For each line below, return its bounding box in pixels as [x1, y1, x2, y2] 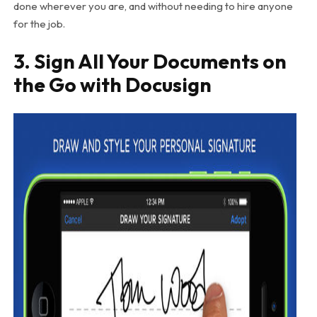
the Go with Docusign [13, 71, 212, 97]
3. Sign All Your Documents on [13, 48, 287, 74]
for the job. [13, 16, 65, 30]
